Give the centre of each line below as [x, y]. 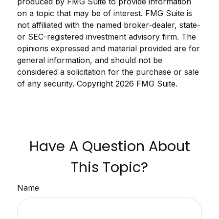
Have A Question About [109, 146]
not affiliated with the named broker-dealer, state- [109, 25]
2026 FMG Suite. [146, 84]
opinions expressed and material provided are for [109, 48]
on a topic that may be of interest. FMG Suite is [105, 13]
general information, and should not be [90, 60]
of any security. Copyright [66, 84]
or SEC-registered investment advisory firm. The [107, 37]
